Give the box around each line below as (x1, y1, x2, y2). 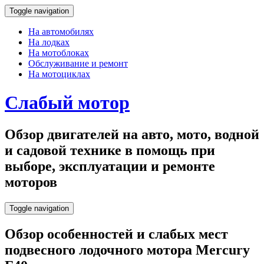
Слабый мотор (5, 92, 130, 114)
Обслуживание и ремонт (28, 58, 128, 68)
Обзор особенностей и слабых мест (5, 226, 228, 242)
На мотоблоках (28, 48, 89, 58)
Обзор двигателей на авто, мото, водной (5, 126, 259, 142)
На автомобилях (28, 27, 94, 37)
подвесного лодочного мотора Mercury (5, 242, 250, 258)
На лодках (28, 37, 70, 47)
